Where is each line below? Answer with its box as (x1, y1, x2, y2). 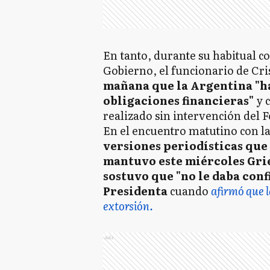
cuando (168, 183, 211, 199)
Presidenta (103, 183, 168, 199)
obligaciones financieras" (103, 92, 254, 108)
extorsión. (103, 198, 153, 214)
